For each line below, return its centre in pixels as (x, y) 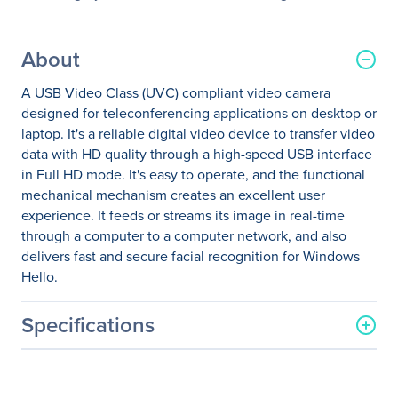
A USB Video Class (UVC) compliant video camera (176, 93)
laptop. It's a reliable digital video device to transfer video (198, 134)
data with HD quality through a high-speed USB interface (197, 154)
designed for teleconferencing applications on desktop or (199, 113)
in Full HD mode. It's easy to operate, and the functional (193, 175)
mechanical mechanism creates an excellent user (173, 195)
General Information (99, 358)
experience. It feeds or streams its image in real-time (183, 215)
